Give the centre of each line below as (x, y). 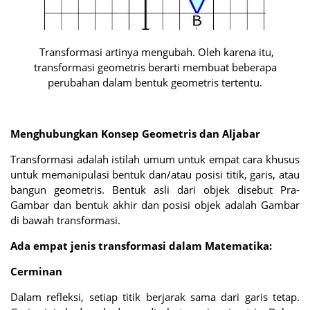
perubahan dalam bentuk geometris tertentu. (155, 82)
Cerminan (36, 271)
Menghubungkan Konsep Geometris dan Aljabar (135, 133)
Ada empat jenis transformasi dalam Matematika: (141, 245)
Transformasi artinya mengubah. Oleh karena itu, (155, 52)
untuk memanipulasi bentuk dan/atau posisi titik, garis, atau (155, 174)
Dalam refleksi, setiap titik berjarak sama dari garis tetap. (155, 297)
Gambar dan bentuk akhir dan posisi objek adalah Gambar (155, 204)
